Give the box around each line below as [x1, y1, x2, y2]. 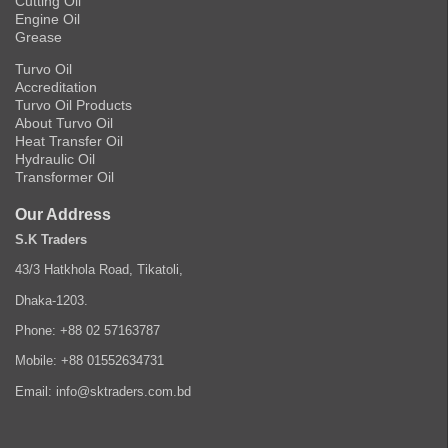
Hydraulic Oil [15, 150, 95, 167]
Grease [15, 28, 62, 45]
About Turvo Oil [15, 114, 113, 131]
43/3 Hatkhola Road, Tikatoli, [15, 262, 183, 278]
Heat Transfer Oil [15, 132, 123, 149]
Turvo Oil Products [15, 96, 132, 113]
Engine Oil [15, 10, 80, 27]
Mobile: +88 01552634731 [15, 353, 164, 369]
